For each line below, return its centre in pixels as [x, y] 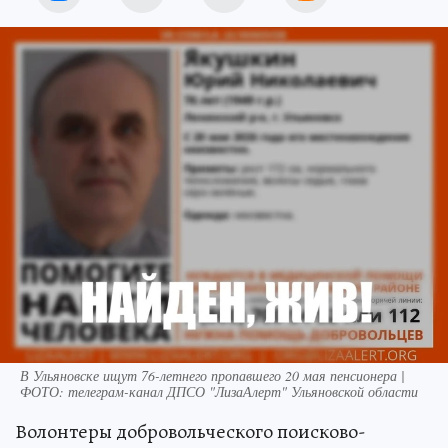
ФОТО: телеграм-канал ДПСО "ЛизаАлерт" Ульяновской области [219, 391]
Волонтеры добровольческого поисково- [190, 431]
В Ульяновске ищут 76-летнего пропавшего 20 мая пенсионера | [212, 375]
